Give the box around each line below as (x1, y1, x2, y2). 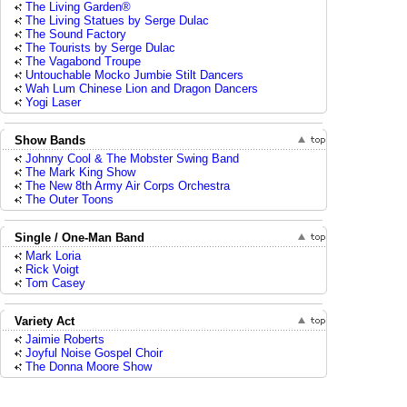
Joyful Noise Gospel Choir (25, 346, 163, 360)
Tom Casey (25, 276, 85, 290)
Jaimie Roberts (25, 333, 104, 346)
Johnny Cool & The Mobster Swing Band (25, 152, 239, 165)
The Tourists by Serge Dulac (25, 41, 175, 55)
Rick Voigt (25, 263, 79, 276)
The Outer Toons (25, 193, 114, 206)
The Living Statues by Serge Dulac (25, 14, 209, 27)
